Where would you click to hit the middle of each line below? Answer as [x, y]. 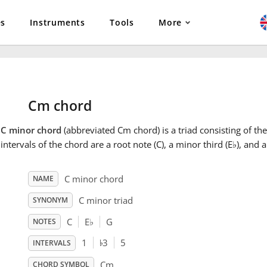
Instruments [58, 22]
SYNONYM [50, 200]
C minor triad [105, 201]
